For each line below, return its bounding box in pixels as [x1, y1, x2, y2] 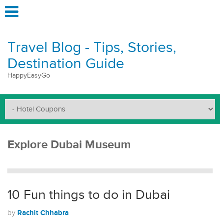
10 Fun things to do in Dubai [7, 187, 170, 203]
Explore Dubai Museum [7, 137, 131, 152]
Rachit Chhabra [17, 208, 69, 218]
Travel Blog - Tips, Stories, [7, 39, 176, 56]
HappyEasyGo [7, 72, 50, 80]
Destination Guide [7, 55, 124, 73]
